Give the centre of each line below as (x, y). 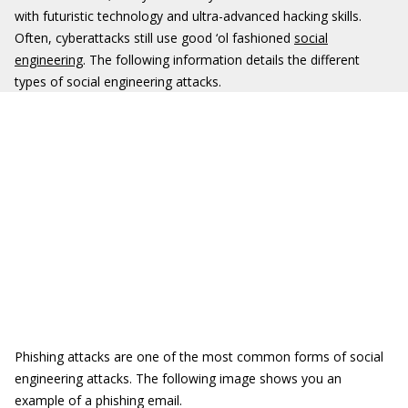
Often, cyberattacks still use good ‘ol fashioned (154, 38)
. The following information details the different (221, 60)
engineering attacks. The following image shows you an (178, 378)
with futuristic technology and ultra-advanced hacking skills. (188, 16)
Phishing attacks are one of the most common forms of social (199, 357)
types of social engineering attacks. (118, 82)
